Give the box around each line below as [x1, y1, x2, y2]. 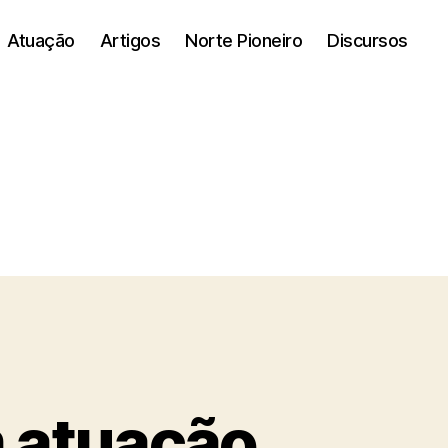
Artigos [99, 29, 161, 51]
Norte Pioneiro [185, 29, 303, 51]
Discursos [327, 29, 408, 51]
